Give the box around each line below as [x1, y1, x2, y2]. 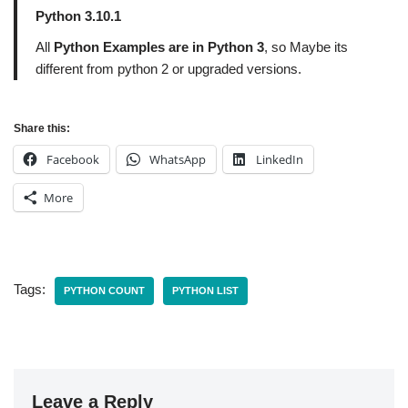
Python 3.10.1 [36, 8, 121, 24]
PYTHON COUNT [64, 285, 145, 296]
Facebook [46, 151, 99, 168]
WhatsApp [149, 151, 206, 168]
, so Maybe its [264, 39, 348, 55]
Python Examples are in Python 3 [50, 39, 264, 55]
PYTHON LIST [172, 285, 239, 296]
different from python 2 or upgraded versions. [36, 61, 301, 76]
